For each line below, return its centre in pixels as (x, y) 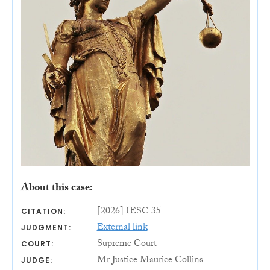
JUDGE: (36, 260)
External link (122, 228)
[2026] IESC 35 (129, 212)
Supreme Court (127, 244)
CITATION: (43, 211)
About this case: (57, 189)
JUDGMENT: (46, 227)
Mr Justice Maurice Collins (150, 260)
